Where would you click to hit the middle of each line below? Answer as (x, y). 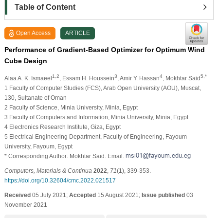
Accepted (82, 195)
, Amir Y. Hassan (138, 78)
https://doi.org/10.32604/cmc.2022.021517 (60, 180)
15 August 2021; (118, 195)
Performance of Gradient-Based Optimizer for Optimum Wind (104, 49)
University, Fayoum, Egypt (38, 146)
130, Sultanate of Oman (35, 98)
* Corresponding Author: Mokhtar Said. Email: (65, 156)
